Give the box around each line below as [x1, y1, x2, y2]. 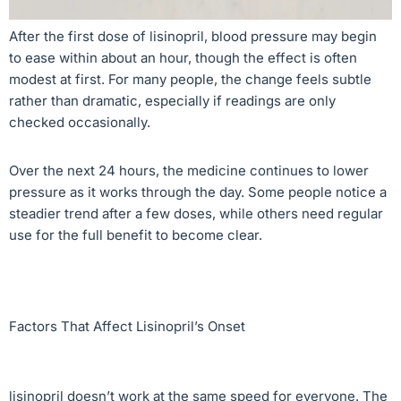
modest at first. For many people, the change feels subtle [9, 70, 371, 88]
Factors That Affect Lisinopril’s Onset [9, 317, 245, 335]
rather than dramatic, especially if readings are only [9, 91, 336, 109]
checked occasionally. [9, 113, 150, 131]
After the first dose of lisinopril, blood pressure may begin [9, 27, 377, 45]
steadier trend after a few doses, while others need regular [9, 204, 383, 222]
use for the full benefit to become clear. [9, 226, 262, 243]
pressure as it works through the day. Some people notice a [9, 183, 387, 200]
